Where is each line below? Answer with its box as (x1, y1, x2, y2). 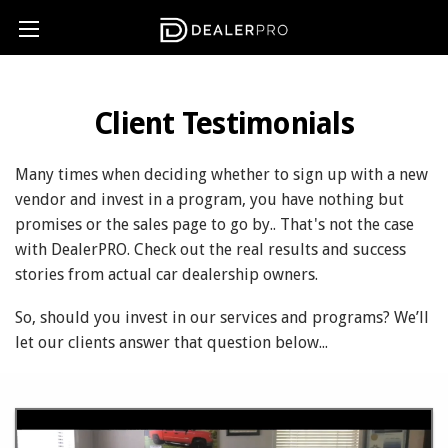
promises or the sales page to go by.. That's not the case (15, 215, 414, 234)
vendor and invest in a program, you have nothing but (15, 190, 404, 209)
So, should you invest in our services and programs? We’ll (15, 308, 429, 327)
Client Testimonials (94, 106, 354, 141)
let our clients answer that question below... (15, 333, 328, 352)
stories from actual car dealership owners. (15, 265, 318, 284)
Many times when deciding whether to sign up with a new (15, 165, 428, 184)
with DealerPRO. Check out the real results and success (15, 240, 406, 259)
